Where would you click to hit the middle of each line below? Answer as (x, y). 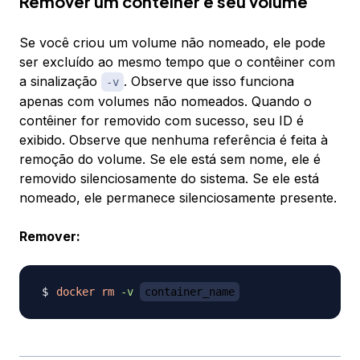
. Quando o (278, 102)
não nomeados (199, 102)
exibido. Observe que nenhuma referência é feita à (174, 140)
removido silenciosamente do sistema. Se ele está (169, 179)
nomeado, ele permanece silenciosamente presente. (178, 198)
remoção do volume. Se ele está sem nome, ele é (170, 160)
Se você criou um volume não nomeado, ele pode (172, 43)
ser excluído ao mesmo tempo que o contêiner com (177, 62)
